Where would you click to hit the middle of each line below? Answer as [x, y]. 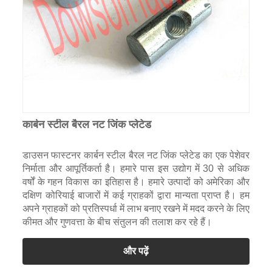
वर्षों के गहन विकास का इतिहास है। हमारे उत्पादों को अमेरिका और [136, 182]
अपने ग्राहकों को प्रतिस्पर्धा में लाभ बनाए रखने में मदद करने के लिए [136, 209]
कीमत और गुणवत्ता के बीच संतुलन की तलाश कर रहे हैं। [117, 222]
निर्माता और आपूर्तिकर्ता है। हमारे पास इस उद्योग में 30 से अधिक [136, 169]
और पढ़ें [136, 251]
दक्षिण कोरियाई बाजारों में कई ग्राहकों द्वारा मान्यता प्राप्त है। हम [136, 195]
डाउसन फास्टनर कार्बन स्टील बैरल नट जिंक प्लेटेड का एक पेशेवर [136, 155]
